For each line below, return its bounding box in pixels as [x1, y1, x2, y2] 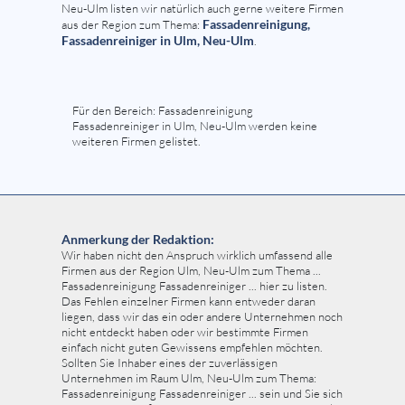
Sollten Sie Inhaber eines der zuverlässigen [61, 355, 278, 371]
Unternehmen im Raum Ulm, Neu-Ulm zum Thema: [61, 371, 316, 386]
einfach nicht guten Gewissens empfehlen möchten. [61, 340, 323, 355]
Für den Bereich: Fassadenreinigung [72, 103, 253, 118]
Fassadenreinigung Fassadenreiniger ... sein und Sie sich [61, 386, 343, 401]
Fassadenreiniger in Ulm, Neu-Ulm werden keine [72, 118, 317, 134]
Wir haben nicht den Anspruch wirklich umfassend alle [61, 248, 333, 263]
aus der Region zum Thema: [61, 17, 200, 33]
